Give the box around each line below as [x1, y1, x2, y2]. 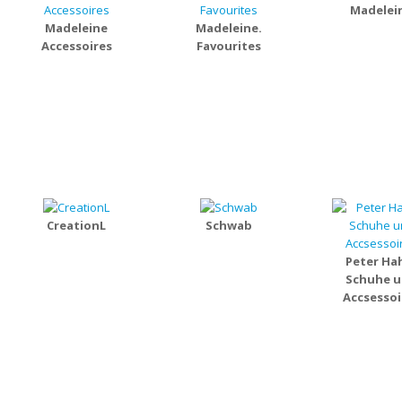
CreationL [47, 217, 106, 233]
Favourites [197, 38, 261, 54]
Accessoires [40, 38, 112, 54]
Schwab [205, 217, 252, 233]
